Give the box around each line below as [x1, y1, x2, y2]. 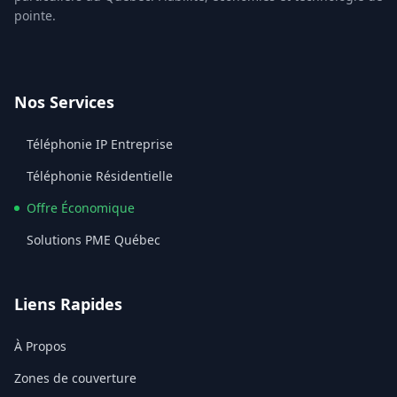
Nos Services [14, 91, 114, 113]
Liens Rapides [14, 293, 122, 315]
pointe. [14, 7, 56, 25]
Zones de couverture [14, 370, 136, 387]
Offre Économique [27, 199, 135, 217]
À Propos [14, 338, 66, 355]
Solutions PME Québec [27, 231, 160, 249]
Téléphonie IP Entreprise [27, 136, 173, 153]
